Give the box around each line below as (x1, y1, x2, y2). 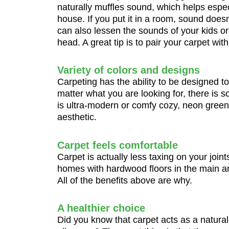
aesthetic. (57, 112, 97, 122)
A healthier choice (57, 202, 145, 214)
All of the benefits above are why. (57, 175, 192, 186)
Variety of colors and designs (57, 64, 200, 76)
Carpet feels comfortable (57, 139, 178, 151)
